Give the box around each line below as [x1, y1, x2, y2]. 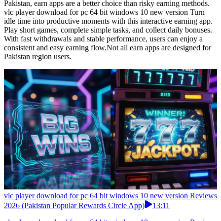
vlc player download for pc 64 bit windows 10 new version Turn [4, 8, 205, 17]
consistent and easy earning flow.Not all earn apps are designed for [4, 43, 211, 52]
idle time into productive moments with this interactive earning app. [4, 17, 213, 26]
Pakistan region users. [4, 52, 72, 61]
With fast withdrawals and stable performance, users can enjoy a [4, 35, 203, 43]
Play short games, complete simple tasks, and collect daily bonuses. [4, 26, 212, 35]
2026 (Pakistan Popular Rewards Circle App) [4, 201, 145, 210]
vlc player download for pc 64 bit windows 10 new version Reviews [4, 191, 217, 200]
